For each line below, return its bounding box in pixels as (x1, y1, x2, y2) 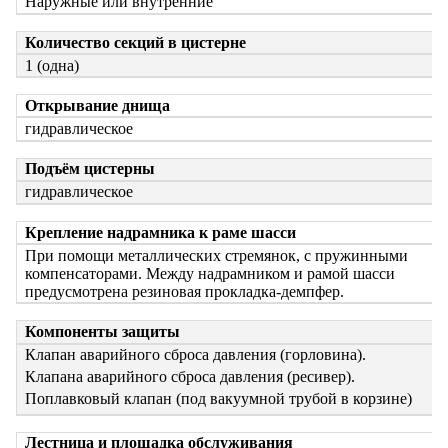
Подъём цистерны (25, 160, 155, 178)
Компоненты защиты (25, 323, 180, 340)
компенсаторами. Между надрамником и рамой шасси (25, 264, 395, 282)
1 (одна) (25, 56, 79, 74)
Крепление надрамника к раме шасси (25, 223, 296, 241)
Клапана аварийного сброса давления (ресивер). (25, 368, 355, 386)
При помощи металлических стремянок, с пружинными (25, 246, 408, 264)
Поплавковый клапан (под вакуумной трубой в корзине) (25, 390, 412, 408)
